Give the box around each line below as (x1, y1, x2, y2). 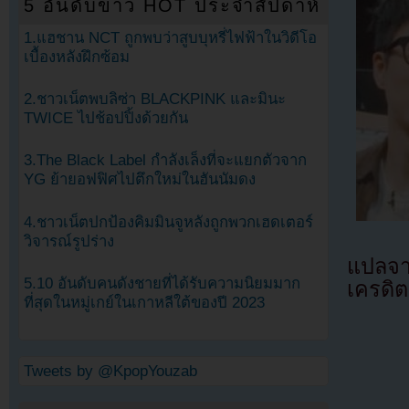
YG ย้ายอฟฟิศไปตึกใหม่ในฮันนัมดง (24, 171, 256, 189)
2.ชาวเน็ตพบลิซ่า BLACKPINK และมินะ (24, 90, 286, 109)
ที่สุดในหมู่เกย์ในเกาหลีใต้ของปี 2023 (24, 293, 265, 311)
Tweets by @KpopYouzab (24, 362, 197, 380)
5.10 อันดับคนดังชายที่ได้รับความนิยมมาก (24, 274, 300, 292)
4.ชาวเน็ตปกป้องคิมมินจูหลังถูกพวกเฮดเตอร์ (24, 213, 313, 231)
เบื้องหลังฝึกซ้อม (24, 48, 130, 67)
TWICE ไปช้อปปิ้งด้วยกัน (24, 110, 188, 128)
